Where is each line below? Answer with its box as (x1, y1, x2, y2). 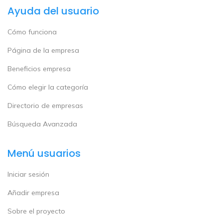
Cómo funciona (7, 27, 57, 36)
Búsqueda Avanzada (7, 119, 77, 128)
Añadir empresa (7, 188, 59, 197)
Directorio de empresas (7, 101, 83, 110)
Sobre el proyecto (7, 206, 65, 216)
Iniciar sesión (7, 169, 49, 179)
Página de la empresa (7, 45, 79, 55)
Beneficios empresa (7, 64, 71, 73)
